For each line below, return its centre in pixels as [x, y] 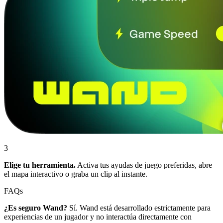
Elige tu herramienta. [40, 165]
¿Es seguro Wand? [36, 208]
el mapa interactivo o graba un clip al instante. [76, 174]
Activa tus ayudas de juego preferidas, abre [144, 165]
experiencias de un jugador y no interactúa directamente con [98, 217]
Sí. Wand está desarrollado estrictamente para [139, 208]
